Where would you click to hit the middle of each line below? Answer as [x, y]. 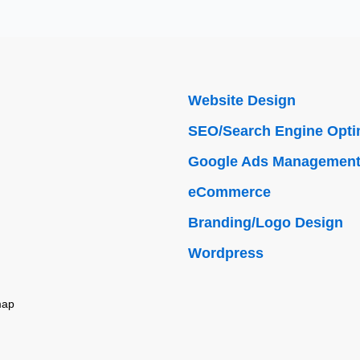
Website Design [242, 100]
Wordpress [226, 253]
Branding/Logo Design [266, 222]
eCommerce [229, 192]
